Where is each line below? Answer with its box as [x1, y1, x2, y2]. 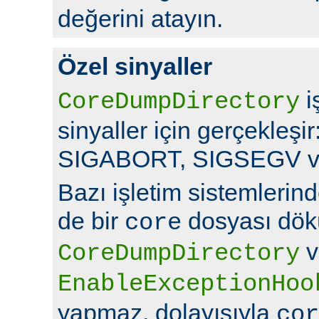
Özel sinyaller [58, 52, 212, 80]
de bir [58, 206, 125, 234]
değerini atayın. [58, 4, 223, 32]
